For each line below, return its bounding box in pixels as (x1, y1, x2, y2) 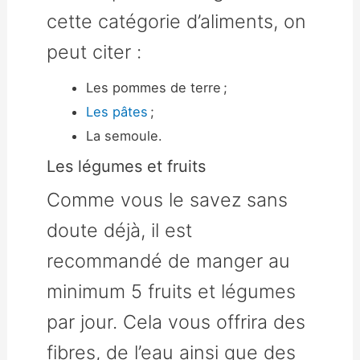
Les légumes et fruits (47, 156, 207, 176)
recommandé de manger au (47, 248, 291, 272)
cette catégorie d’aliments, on (47, 9, 307, 33)
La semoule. (86, 127, 163, 144)
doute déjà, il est (47, 218, 193, 242)
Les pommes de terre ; (86, 79, 228, 96)
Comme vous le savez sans (47, 187, 288, 211)
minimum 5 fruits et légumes (47, 279, 297, 303)
